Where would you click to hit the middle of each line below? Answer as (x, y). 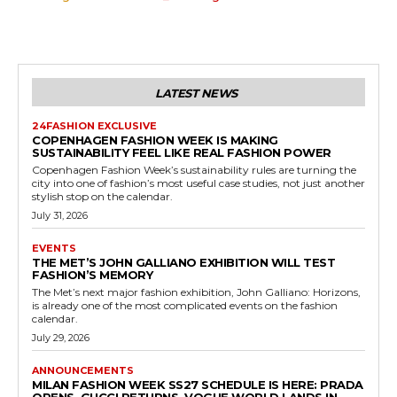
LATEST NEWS (196, 93)
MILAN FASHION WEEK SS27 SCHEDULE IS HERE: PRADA (198, 385)
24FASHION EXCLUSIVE (94, 126)
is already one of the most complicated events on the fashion (185, 306)
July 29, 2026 (61, 338)
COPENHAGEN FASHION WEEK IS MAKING (155, 140)
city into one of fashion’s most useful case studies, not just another (198, 183)
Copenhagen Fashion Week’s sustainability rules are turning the (194, 170)
